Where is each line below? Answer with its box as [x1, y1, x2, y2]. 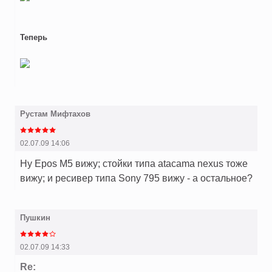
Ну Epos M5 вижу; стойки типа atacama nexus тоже [20, 158, 248, 169]
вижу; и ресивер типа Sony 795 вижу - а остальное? [20, 172, 253, 184]
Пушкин [20, 213, 50, 223]
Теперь [20, 33, 47, 42]
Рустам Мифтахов [20, 109, 90, 119]
